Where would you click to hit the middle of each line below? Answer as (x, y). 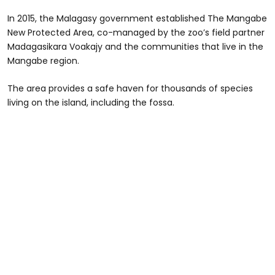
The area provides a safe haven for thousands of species (130, 88)
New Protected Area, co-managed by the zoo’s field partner (136, 32)
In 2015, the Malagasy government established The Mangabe (137, 18)
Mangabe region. (43, 60)
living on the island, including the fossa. (91, 102)
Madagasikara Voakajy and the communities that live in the (135, 46)
